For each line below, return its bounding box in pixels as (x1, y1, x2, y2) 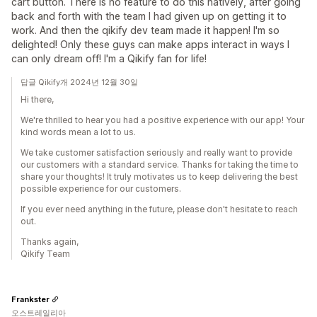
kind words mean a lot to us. (21, 127, 136, 137)
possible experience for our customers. (21, 183, 181, 194)
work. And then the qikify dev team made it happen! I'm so (11, 24, 279, 36)
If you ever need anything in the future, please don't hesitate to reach (21, 204, 298, 214)
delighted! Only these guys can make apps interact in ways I (11, 38, 289, 50)
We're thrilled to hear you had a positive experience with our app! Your (21, 115, 304, 125)
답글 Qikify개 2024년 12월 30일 (21, 77, 138, 87)
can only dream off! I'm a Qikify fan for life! (11, 52, 207, 64)
